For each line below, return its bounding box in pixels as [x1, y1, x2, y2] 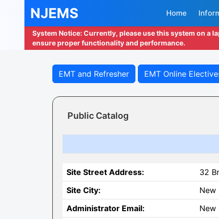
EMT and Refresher [59, 69, 129, 79]
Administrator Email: [66, 203, 145, 213]
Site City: [66, 185, 101, 195]
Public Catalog [67, 110, 129, 121]
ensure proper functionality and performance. [32, 39, 185, 47]
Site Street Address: [66, 167, 144, 177]
